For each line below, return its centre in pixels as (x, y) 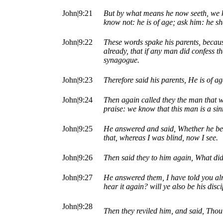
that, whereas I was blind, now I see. (161, 138)
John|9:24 (77, 100)
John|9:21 (77, 13)
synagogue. (121, 60)
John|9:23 (77, 80)
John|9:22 (77, 42)
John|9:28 (77, 207)
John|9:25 (77, 129)
